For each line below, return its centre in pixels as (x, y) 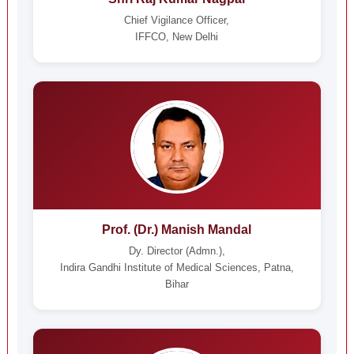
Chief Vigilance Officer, (177, 20)
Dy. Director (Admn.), (177, 251)
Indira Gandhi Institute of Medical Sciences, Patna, (177, 267)
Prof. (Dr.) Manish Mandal (177, 230)
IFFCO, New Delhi (177, 37)
